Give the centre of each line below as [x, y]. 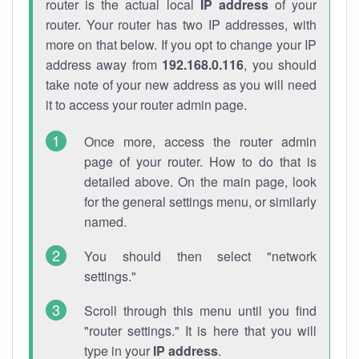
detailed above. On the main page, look [200, 182]
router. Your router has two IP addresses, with [181, 24]
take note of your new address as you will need [181, 85]
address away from [104, 65]
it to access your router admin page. [146, 105]
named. [105, 222]
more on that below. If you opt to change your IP [181, 44]
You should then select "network [200, 256]
